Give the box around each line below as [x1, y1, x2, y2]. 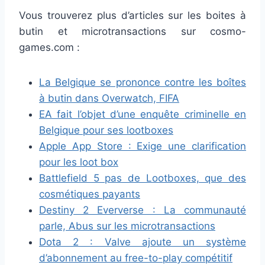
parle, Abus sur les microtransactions [39, 219, 215, 232]
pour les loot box [39, 156, 118, 168]
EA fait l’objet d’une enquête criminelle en [39, 108, 246, 120]
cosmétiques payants [39, 188, 140, 200]
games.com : [19, 41, 80, 53]
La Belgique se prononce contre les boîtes [39, 76, 246, 88]
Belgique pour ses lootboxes [39, 124, 173, 136]
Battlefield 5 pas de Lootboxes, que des [39, 172, 246, 184]
